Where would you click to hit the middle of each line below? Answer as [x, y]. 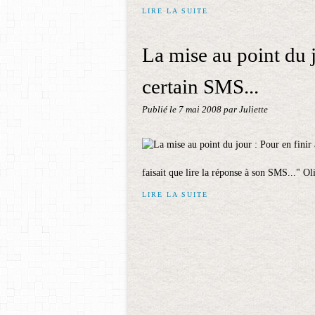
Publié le [160, 110]
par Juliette [246, 110]
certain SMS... [200, 86]
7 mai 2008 [201, 110]
